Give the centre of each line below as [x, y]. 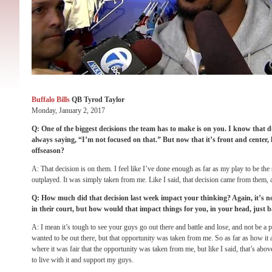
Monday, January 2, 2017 [68, 110]
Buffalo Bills [51, 100]
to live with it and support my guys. [83, 260]
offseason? [48, 151]
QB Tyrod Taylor [97, 100]
